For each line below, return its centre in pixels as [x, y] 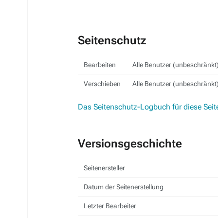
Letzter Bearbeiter [110, 206]
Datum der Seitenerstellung [124, 187]
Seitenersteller [104, 168]
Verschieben [102, 84]
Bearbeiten [100, 65]
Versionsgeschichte [130, 144]
